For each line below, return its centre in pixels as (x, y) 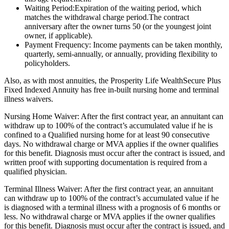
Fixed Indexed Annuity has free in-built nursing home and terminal (111, 90)
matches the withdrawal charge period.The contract (107, 17)
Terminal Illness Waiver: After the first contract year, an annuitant (109, 189)
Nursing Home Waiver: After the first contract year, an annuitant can (114, 117)
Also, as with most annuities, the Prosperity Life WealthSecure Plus (112, 81)
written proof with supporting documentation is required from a (106, 163)
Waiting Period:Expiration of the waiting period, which (113, 8)
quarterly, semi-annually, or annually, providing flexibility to (121, 54)
